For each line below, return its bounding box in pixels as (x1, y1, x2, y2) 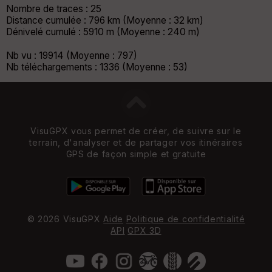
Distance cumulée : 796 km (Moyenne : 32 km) (6, 14, 203, 26)
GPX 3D (127, 225, 161, 236)
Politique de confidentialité (126, 214, 245, 225)
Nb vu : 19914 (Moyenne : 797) (6, 49, 137, 61)
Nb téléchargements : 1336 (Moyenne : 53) (6, 61, 188, 73)
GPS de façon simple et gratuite (66, 148, 206, 159)
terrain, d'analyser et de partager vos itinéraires (29, 137, 243, 148)
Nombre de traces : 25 (6, 2, 101, 15)
